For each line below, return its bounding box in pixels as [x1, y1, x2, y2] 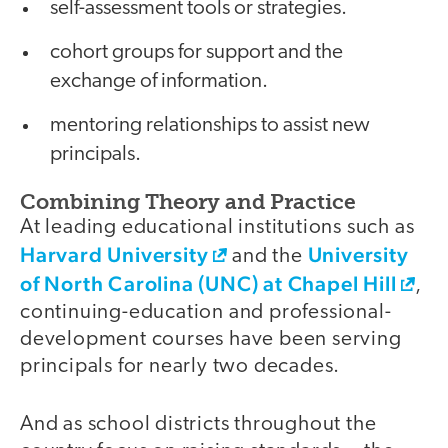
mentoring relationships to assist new [50, 114, 370, 136]
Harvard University [20, 241, 209, 267]
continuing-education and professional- [20, 301, 392, 323]
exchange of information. [50, 70, 268, 92]
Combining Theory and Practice [20, 188, 356, 214]
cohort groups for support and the [50, 41, 343, 63]
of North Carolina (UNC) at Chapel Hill [20, 270, 397, 296]
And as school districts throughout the [20, 414, 377, 436]
